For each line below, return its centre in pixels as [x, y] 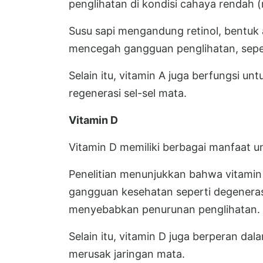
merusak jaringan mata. [127, 254]
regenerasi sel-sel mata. [128, 93]
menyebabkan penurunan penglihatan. [164, 210]
